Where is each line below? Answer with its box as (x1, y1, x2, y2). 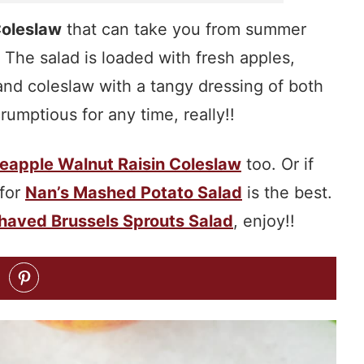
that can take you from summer (62, 19, 306, 40)
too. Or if (241, 154, 314, 175)
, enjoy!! (233, 211, 295, 232)
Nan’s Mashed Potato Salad (25, 183, 242, 203)
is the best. (242, 183, 332, 203)
